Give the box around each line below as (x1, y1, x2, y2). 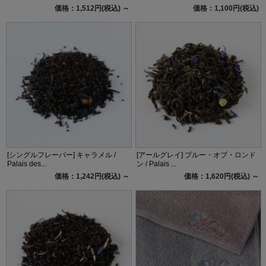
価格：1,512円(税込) (54, 4, 122, 12)
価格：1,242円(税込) (54, 172, 122, 180)
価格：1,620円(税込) (183, 172, 252, 180)
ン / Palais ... (137, 159, 177, 168)
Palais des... (7, 159, 47, 168)
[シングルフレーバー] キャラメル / (7, 150, 116, 159)
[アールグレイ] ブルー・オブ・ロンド (137, 150, 256, 159)
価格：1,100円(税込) (192, 4, 259, 12)
